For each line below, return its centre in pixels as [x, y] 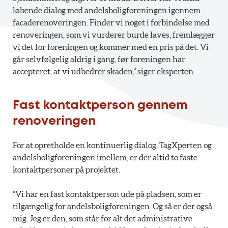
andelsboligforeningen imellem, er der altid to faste [105, 157]
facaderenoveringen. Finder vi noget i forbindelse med [111, 22]
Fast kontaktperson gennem [100, 105]
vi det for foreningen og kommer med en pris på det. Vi [111, 47]
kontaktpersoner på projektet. [66, 169]
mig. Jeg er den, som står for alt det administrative [103, 218]
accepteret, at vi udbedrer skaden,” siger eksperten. [104, 71]
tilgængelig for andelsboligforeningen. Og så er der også [112, 206]
